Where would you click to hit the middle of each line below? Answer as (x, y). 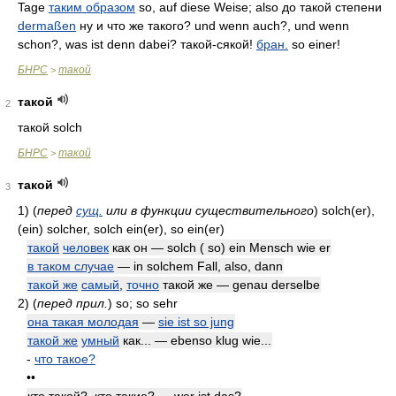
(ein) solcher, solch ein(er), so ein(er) (121, 229)
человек (86, 247)
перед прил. (72, 303)
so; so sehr (145, 303)
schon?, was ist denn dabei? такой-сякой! (137, 44)
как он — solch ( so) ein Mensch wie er (220, 247)
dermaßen (47, 26)
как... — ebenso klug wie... (195, 340)
